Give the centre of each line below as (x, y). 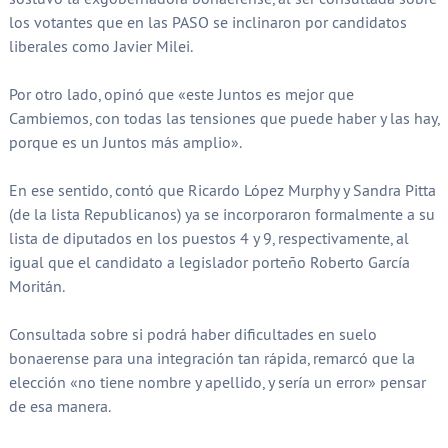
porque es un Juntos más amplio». (125, 142)
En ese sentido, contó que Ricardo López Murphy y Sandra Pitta (222, 190)
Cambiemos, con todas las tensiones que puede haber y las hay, (223, 118)
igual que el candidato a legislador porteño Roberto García (209, 262)
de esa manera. (59, 406)
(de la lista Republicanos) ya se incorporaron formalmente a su (221, 214)
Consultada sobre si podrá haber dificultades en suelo (192, 334)
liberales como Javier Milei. (100, 46)
